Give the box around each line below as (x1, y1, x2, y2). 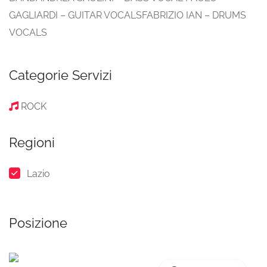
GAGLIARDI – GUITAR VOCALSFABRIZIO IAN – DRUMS (9, 10, 246, 21)
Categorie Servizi (9, 67, 112, 83)
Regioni (9, 135, 55, 150)
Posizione (9, 215, 67, 231)
